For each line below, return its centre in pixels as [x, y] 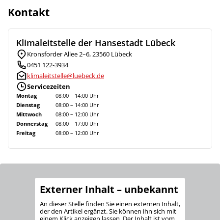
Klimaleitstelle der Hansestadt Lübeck [96, 43]
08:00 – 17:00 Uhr [77, 124]
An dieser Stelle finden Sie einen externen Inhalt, [110, 204]
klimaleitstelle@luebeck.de [66, 75]
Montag [27, 96]
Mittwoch [29, 114]
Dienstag [28, 105]
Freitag [26, 133]
